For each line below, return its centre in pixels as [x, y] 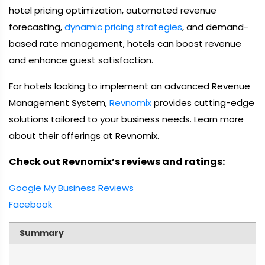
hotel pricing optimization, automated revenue [113, 10]
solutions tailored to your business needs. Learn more [126, 119]
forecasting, [37, 27]
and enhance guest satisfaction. [81, 60]
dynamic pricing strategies [123, 27]
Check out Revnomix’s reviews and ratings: [117, 162]
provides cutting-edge [203, 103]
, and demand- [215, 27]
